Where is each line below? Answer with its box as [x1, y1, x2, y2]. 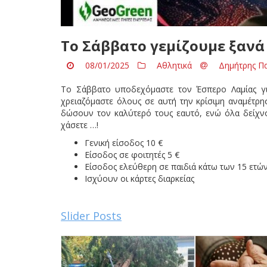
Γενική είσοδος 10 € [85, 137, 163, 149]
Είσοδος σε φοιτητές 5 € [85, 149, 182, 161]
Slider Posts [61, 209, 122, 223]
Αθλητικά [157, 60, 192, 72]
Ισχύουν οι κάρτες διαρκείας [85, 173, 194, 185]
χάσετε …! [61, 119, 98, 131]
